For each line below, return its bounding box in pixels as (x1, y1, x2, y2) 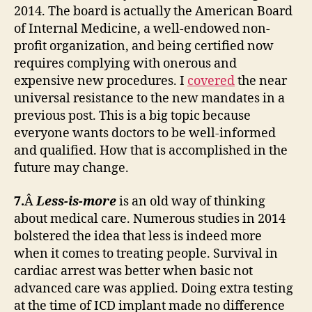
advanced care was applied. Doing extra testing (14, 280, 293, 297)
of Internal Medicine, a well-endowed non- (14, 21, 270, 37)
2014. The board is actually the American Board (14, 3, 292, 19)
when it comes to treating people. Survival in (14, 245, 278, 262)
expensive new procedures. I (14, 73, 187, 89)
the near (235, 73, 287, 89)
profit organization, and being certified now (14, 38, 274, 54)
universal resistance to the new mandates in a (14, 91, 285, 107)
